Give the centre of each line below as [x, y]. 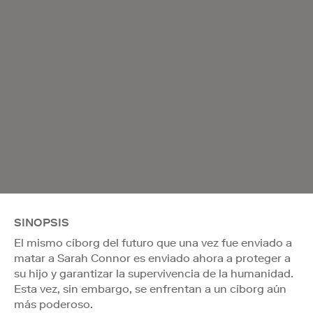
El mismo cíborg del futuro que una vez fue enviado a [153, 242]
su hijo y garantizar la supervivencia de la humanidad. [154, 273]
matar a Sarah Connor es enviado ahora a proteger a [152, 258]
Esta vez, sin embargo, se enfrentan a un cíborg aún [150, 289]
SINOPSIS [42, 222]
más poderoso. [53, 304]
